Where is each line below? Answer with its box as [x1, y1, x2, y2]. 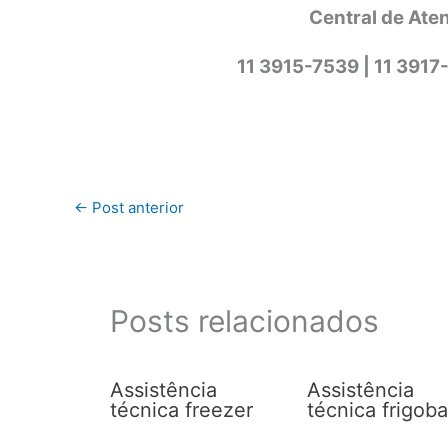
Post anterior [88, 198, 184, 218]
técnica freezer [109, 397, 253, 422]
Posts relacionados [109, 302, 379, 339]
